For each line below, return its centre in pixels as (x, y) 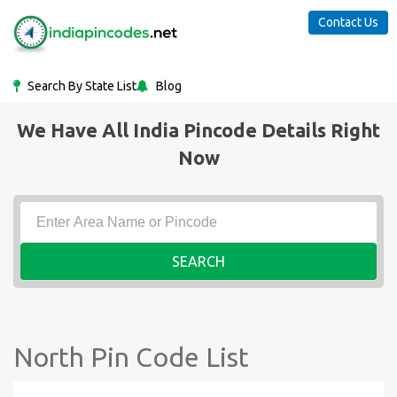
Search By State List (81, 86)
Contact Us (348, 22)
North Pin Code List (131, 357)
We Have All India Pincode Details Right (198, 130)
